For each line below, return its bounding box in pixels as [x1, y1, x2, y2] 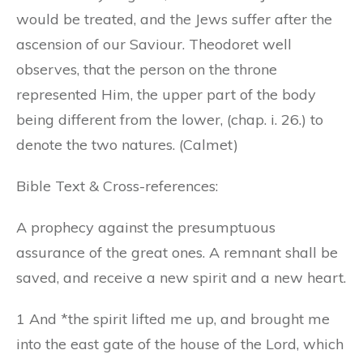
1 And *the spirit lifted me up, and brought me [16, 309, 330, 328]
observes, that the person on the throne [16, 59, 277, 79]
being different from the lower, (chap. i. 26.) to [16, 109, 323, 129]
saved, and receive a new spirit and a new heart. [16, 267, 346, 287]
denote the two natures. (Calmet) [16, 135, 238, 154]
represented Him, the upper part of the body [16, 84, 316, 104]
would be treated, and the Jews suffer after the [16, 9, 332, 28]
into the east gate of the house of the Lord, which [16, 334, 344, 353]
